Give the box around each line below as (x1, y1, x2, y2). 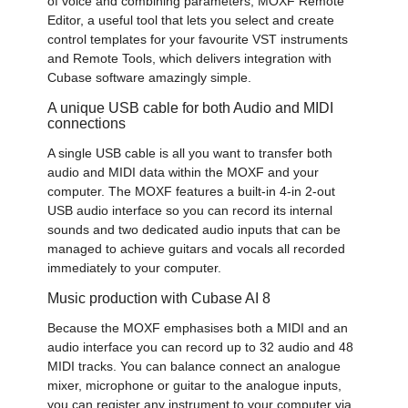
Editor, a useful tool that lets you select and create (47, 12, 335, 27)
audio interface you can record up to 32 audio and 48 (47, 339, 354, 354)
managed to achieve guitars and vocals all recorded (47, 240, 346, 256)
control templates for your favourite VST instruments (47, 31, 349, 46)
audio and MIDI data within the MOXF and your (47, 164, 320, 179)
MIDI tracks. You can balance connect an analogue (47, 358, 342, 373)
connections (47, 114, 127, 131)
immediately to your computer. (47, 260, 222, 275)
